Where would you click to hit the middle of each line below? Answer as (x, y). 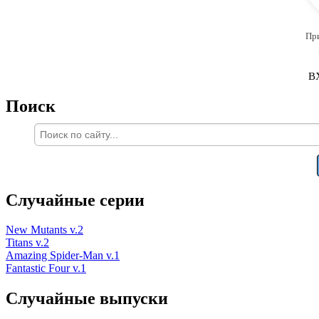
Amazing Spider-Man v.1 (63, 256)
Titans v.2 (27, 243)
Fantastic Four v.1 (46, 268)
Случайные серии (75, 200)
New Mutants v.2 (45, 230)
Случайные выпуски (87, 299)
